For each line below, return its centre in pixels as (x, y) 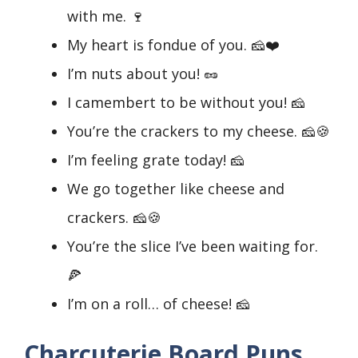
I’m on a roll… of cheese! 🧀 (159, 304)
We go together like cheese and (176, 189)
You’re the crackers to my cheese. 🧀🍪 (199, 131)
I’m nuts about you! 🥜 (143, 74)
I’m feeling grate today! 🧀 (156, 160)
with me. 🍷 (106, 16)
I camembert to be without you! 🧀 (186, 103)
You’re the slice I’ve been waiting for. (193, 247)
